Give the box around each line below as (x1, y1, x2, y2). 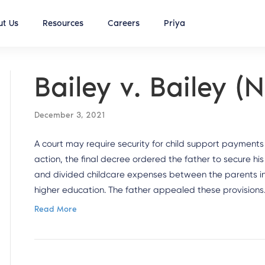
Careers (108, 18, 140, 28)
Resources (43, 18, 83, 28)
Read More (34, 204, 77, 214)
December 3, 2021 (34, 110, 105, 120)
